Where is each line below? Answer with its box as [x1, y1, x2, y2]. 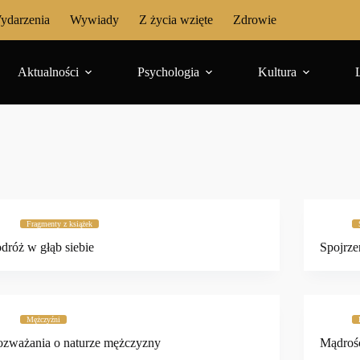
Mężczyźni [27, 314, 61, 324]
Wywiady [70, 13, 119, 27]
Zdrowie [233, 13, 276, 27]
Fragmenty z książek [27, 219, 93, 228]
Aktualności [18, 65, 80, 79]
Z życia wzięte [139, 13, 213, 27]
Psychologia [137, 65, 200, 79]
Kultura [258, 65, 297, 79]
